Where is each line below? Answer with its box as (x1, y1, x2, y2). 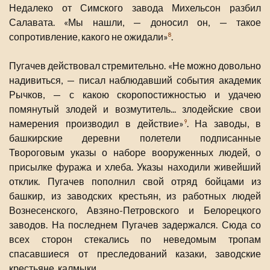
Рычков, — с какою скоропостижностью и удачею (9, 89, 261, 101)
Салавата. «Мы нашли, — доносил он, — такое (9, 16, 261, 28)
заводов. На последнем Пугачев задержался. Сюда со (9, 219, 261, 231)
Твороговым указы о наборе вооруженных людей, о (9, 146, 261, 159)
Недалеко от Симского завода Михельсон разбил (9, 2, 261, 14)
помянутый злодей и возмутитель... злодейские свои (9, 103, 261, 115)
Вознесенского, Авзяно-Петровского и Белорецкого (9, 204, 261, 216)
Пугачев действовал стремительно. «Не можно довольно (9, 60, 261, 72)
